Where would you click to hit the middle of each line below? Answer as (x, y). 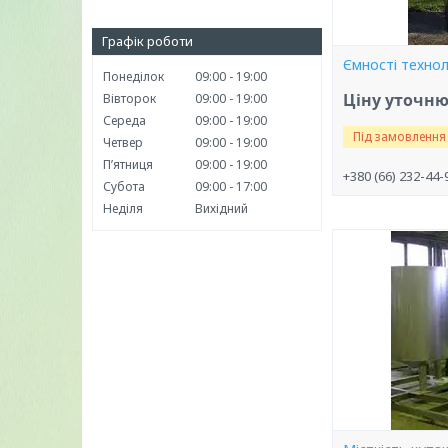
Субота (124, 186)
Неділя (123, 208)
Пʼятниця (128, 164)
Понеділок (133, 76)
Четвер (123, 142)
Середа (124, 120)
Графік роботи (147, 41)
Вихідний (221, 208)
